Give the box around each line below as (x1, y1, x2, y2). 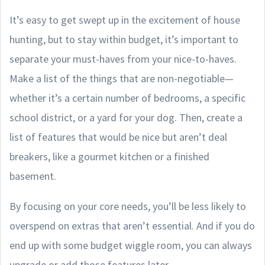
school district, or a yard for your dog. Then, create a (9, 110, 243, 124)
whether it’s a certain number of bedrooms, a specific (9, 91, 245, 105)
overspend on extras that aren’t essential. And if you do (9, 218, 255, 232)
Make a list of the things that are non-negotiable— (9, 71, 234, 85)
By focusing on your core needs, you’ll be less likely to (9, 199, 246, 213)
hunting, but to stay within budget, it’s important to (9, 32, 238, 46)
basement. (9, 169, 56, 183)
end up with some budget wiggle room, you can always (9, 238, 252, 252)
